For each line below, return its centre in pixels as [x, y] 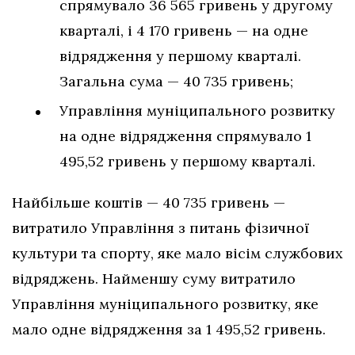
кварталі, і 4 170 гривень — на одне [184, 30]
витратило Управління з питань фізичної [160, 227]
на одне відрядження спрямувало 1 [185, 136]
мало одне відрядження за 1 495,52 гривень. [169, 329]
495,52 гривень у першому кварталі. [187, 161]
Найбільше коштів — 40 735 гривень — [149, 202]
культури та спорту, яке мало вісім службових [177, 253]
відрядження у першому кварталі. [180, 55]
